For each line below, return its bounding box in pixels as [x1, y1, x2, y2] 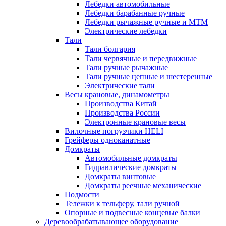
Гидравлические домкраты [85, 163, 177, 172]
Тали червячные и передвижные [85, 54, 197, 63]
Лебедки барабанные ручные [85, 9, 185, 17]
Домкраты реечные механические [85, 181, 201, 190]
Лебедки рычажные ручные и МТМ [85, 18, 208, 26]
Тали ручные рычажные [85, 63, 168, 72]
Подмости [65, 190, 99, 199]
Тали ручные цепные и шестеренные [85, 72, 212, 81]
